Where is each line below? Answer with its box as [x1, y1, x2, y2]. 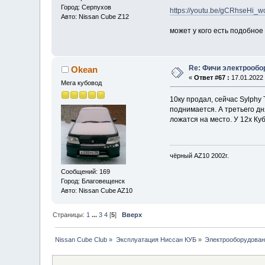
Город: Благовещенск [61, 177, 125, 185]
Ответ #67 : [194, 73, 230, 81]
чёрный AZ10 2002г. [169, 152, 229, 160]
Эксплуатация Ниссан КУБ [115, 235, 196, 243]
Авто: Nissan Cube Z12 [61, 12, 130, 20]
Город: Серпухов [61, 3, 112, 11]
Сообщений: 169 [61, 168, 111, 176]
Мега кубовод [61, 79, 102, 86]
